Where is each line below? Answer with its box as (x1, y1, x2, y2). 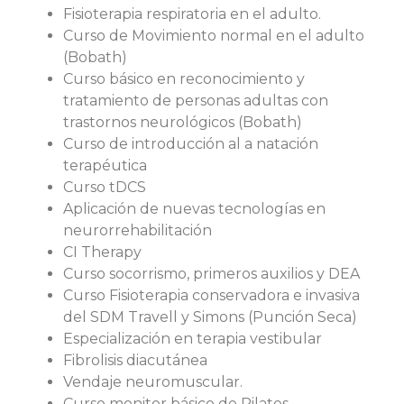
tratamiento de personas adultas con (63, 92, 328, 109)
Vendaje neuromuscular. (63, 373, 243, 390)
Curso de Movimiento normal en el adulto (63, 27, 364, 44)
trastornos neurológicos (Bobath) (63, 114, 302, 131)
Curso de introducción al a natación (63, 135, 318, 152)
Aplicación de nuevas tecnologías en (63, 200, 326, 217)
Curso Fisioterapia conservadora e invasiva (63, 287, 360, 304)
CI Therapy (63, 243, 142, 261)
